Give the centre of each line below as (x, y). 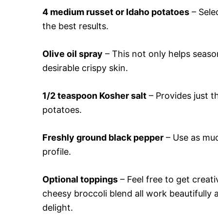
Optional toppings (80, 179)
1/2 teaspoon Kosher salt (94, 95)
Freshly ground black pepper (103, 137)
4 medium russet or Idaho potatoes (116, 12)
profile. (57, 151)
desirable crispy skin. (85, 68)
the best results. (75, 26)
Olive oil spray (73, 54)
